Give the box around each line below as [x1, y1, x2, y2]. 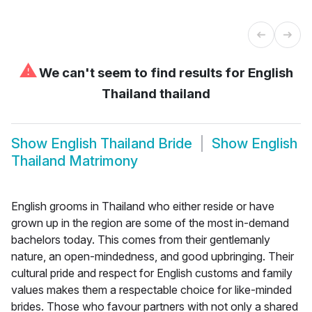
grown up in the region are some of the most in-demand [11, 215, 289, 230]
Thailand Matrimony [11, 153, 138, 170]
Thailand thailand [102, 85, 210, 102]
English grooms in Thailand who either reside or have [11, 198, 274, 213]
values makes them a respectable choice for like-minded [11, 282, 292, 297]
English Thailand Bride [51, 135, 192, 153]
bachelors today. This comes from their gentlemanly [11, 232, 270, 247]
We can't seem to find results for [36, 64, 248, 81]
